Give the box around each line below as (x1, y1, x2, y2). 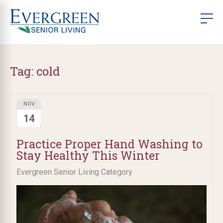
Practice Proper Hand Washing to (16, 136, 203, 151)
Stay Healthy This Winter (16, 147, 160, 163)
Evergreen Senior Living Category (16, 167, 132, 177)
